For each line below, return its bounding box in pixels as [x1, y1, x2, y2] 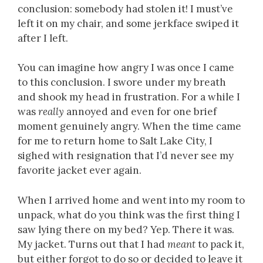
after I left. [18, 31, 68, 45]
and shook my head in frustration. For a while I [18, 90, 240, 103]
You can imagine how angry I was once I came [18, 61, 234, 74]
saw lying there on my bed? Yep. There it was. [18, 222, 234, 236]
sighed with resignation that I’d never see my [18, 149, 234, 162]
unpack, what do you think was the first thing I [18, 208, 240, 221]
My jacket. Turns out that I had [18, 237, 167, 251]
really [38, 105, 64, 118]
